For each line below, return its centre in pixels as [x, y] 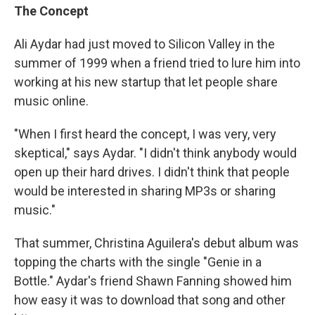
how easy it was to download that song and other [150, 300]
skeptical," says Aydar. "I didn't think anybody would [155, 153]
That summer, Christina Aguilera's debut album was [156, 243]
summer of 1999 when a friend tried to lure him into [157, 63]
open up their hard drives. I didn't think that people [152, 172]
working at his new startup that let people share [146, 82]
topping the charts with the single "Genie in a [138, 262]
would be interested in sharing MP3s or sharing [145, 191]
